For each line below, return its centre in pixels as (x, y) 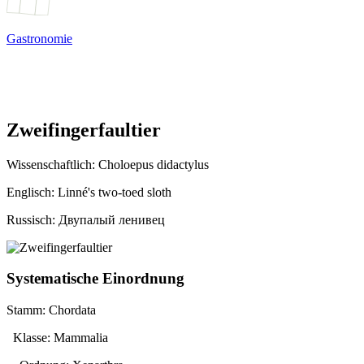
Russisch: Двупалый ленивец (86, 219)
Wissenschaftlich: (52, 164)
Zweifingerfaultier (84, 130)
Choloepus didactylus (154, 164)
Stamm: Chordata (51, 310)
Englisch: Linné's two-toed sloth (89, 192)
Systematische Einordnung (95, 279)
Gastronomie (39, 38)
